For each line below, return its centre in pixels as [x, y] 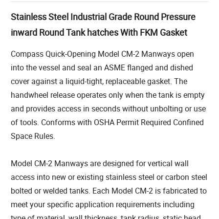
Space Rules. [33, 136]
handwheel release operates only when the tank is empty [108, 95]
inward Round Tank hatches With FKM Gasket [99, 33]
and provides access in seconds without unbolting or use [109, 109]
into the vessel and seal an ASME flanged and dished [102, 68]
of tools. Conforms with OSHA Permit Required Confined [108, 122]
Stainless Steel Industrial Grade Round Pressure [103, 17]
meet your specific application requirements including [103, 205]
